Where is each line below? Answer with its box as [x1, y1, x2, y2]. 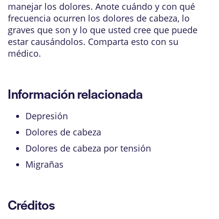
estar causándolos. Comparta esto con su [8, 36, 178, 47]
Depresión [25, 110, 68, 122]
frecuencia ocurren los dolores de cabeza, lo [8, 12, 190, 24]
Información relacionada [8, 84, 143, 103]
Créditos [8, 195, 55, 214]
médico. [8, 47, 41, 59]
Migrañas [25, 158, 64, 170]
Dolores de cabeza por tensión [25, 142, 151, 154]
